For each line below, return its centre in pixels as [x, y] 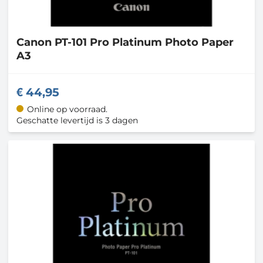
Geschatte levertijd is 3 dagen [77, 120]
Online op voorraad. [67, 109]
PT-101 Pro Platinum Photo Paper [144, 43]
